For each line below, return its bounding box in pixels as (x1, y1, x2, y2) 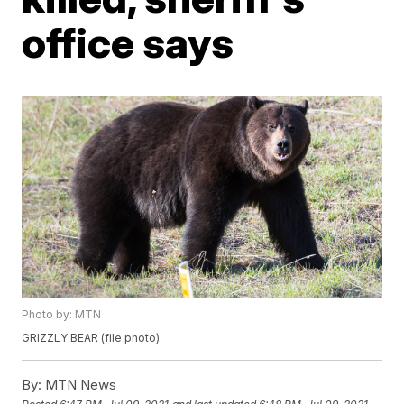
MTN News (41, 376, 117, 394)
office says (22, 17, 234, 68)
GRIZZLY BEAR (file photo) (22, 331, 161, 345)
